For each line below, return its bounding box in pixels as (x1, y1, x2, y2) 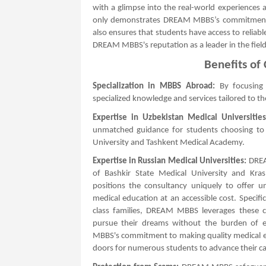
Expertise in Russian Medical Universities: (92, 157, 247, 166)
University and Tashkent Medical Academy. (92, 138, 245, 147)
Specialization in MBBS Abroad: (92, 81, 215, 91)
